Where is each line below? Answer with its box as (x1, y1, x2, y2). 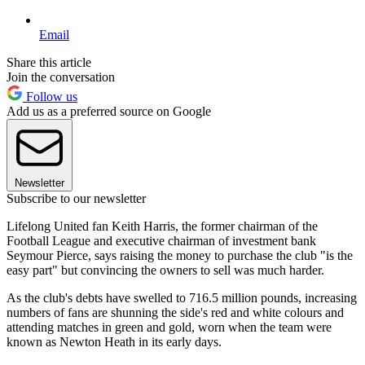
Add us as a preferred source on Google (7, 104, 211, 119)
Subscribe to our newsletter (7, 191, 146, 206)
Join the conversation (7, 70, 115, 85)
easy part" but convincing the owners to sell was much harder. (7, 263, 324, 278)
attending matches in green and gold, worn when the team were (7, 320, 332, 335)
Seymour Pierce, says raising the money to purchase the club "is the (7, 248, 353, 263)
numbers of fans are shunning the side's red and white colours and (7, 306, 344, 320)
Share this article (7, 55, 91, 70)
